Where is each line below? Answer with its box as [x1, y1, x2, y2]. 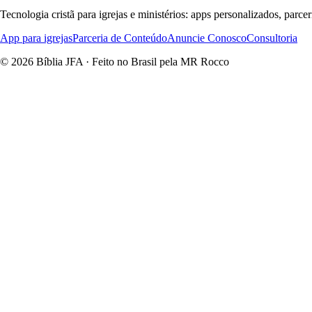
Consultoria [247, 32, 297, 45]
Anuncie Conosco [167, 32, 247, 45]
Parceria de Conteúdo [72, 32, 167, 45]
